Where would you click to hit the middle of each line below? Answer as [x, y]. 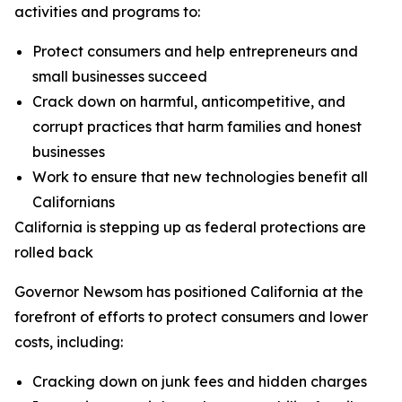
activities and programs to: [107, 12]
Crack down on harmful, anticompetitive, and [189, 101]
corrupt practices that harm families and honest [197, 127]
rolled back [54, 252]
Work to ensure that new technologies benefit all [200, 177]
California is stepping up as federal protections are [190, 227]
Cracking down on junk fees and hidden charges [200, 381]
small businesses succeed [120, 76]
